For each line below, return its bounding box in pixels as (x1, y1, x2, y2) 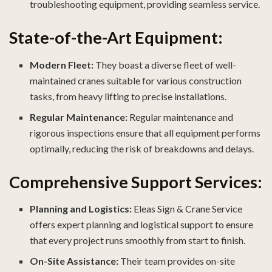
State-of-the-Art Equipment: (9, 27, 223, 48)
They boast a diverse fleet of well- (95, 58, 237, 70)
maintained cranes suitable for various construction (30, 74, 242, 86)
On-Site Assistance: (30, 255, 121, 267)
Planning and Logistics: (30, 203, 134, 215)
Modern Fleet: (30, 58, 96, 70)
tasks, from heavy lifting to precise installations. (30, 90, 227, 102)
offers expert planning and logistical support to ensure (30, 219, 254, 231)
